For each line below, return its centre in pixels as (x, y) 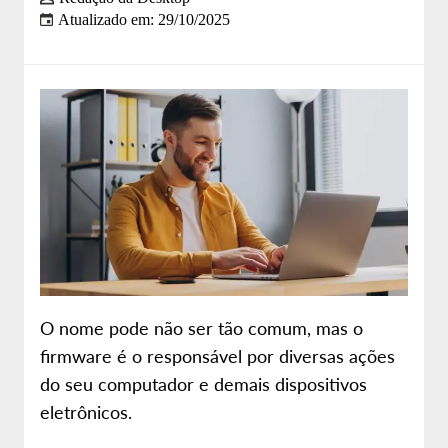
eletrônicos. (86, 411)
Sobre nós (64, 45)
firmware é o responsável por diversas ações (217, 355)
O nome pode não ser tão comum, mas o (201, 327)
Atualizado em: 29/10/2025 (144, 19)
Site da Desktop (88, 100)
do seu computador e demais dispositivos (203, 383)
